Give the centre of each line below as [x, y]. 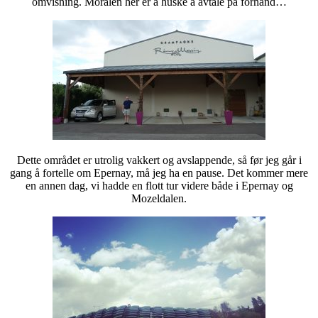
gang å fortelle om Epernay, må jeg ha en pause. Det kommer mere [159, 172]
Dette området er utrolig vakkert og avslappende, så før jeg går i [159, 160]
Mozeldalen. [159, 198]
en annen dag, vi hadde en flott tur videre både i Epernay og [159, 185]
